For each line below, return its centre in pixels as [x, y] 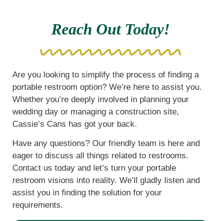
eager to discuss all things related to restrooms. [100, 155]
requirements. [38, 205]
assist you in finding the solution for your [87, 192]
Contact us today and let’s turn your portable [94, 168]
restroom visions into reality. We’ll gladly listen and [106, 180]
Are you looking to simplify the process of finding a [106, 74]
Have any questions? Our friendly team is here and [106, 143]
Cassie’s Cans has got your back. [75, 124]
